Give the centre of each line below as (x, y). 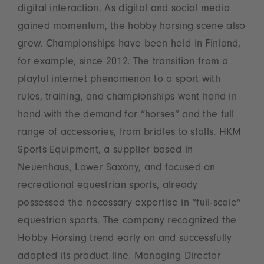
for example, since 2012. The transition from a (123, 62)
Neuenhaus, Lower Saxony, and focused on (117, 169)
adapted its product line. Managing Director (119, 257)
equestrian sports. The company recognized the (127, 222)
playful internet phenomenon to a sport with (119, 80)
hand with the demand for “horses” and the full (126, 115)
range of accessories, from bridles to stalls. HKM (130, 133)
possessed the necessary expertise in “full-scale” (130, 204)
